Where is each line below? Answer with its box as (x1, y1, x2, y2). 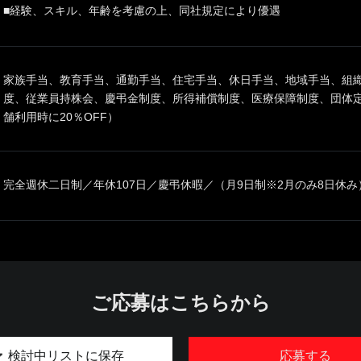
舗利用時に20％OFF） (3, 110, 118, 123)
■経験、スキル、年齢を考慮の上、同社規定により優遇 (3, 4, 280, 17)
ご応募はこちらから (90, 292, 271, 313)
